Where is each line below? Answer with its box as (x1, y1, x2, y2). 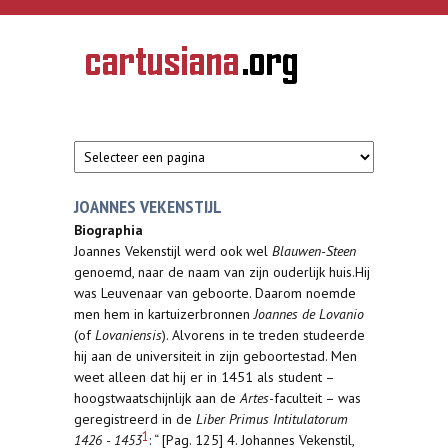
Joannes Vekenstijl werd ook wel (74, 242, 272, 260)
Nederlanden (86, 112, 154, 130)
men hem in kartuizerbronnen (74, 305, 254, 323)
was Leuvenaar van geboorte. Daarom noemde (74, 284, 356, 302)
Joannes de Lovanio (254, 305, 364, 323)
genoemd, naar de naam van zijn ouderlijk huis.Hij (74, 263, 370, 281)
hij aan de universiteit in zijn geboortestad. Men (74, 347, 357, 365)
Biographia (74, 221, 143, 239)
